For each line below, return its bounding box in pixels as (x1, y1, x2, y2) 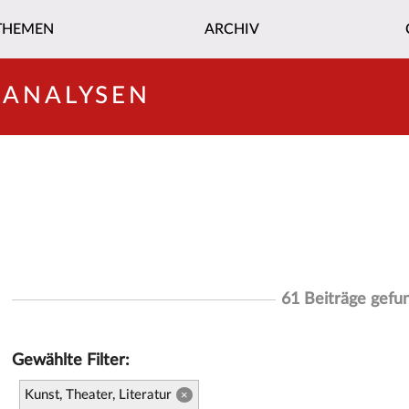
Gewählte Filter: (12, 352, 131, 369)
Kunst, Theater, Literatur (24, 387, 172, 402)
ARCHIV (204, 21, 259, 37)
